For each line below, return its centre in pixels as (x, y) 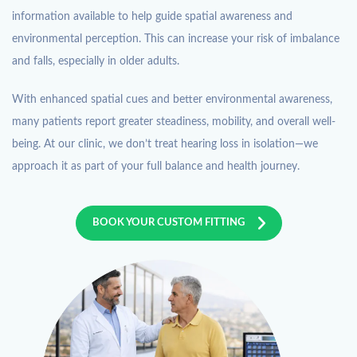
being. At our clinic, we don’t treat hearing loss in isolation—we (165, 144)
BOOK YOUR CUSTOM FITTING (168, 222)
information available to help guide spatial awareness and (152, 16)
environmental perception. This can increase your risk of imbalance (176, 39)
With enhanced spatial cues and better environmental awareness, (172, 99)
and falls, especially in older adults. (96, 61)
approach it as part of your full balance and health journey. (156, 166)
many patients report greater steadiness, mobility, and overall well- (174, 122)
